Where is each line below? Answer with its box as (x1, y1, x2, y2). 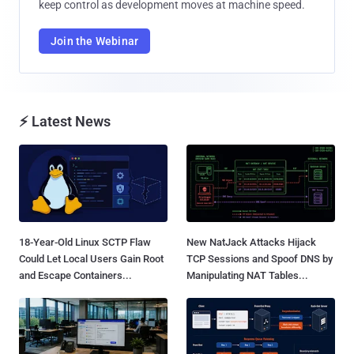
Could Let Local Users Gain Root (19, 253, 164, 265)
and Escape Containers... (19, 269, 132, 282)
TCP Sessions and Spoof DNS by (186, 253, 333, 265)
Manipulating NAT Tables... (186, 269, 308, 282)
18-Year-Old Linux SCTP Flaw (19, 236, 151, 249)
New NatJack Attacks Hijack (186, 236, 316, 249)
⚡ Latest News (19, 112, 111, 130)
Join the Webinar (51, 34, 139, 47)
